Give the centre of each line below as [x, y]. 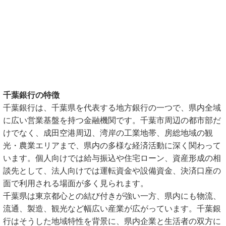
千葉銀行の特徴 [31, 95]
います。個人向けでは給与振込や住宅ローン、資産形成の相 [112, 158]
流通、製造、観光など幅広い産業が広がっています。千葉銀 [112, 209]
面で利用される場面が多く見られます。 [76, 183]
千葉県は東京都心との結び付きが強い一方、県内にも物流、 [112, 196]
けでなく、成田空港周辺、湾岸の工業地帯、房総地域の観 [108, 133]
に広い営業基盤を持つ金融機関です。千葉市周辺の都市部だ [112, 120]
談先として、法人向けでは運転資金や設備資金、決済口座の [112, 171]
